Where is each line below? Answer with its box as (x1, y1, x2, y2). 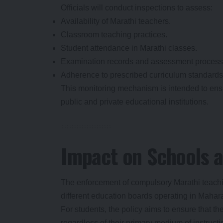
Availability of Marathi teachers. (61, 17, 171, 26)
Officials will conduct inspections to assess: (61, 3, 213, 12)
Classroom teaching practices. (61, 30, 167, 39)
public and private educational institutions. (61, 98, 209, 107)
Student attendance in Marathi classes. (61, 44, 197, 53)
